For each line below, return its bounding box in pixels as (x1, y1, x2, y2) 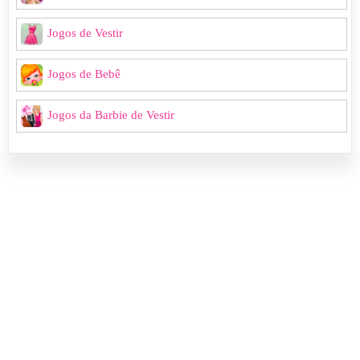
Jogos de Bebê (47, 67, 121, 80)
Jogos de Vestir (47, 26, 124, 39)
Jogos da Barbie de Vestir (47, 108, 175, 121)
